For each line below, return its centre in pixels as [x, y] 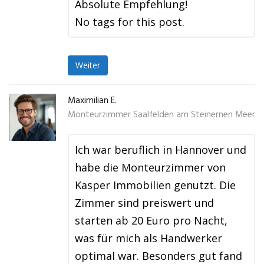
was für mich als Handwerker [148, 238]
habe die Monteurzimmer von [150, 167]
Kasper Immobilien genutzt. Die [155, 185]
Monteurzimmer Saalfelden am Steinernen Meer [161, 115]
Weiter [88, 65]
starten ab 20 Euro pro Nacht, [151, 220]
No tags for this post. [130, 22]
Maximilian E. [92, 101]
